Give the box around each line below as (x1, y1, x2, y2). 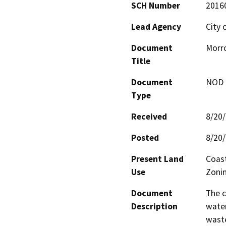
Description (131, 201, 178, 212)
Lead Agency (131, 21, 181, 33)
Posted (131, 132, 159, 144)
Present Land (131, 153, 184, 165)
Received (131, 111, 167, 123)
